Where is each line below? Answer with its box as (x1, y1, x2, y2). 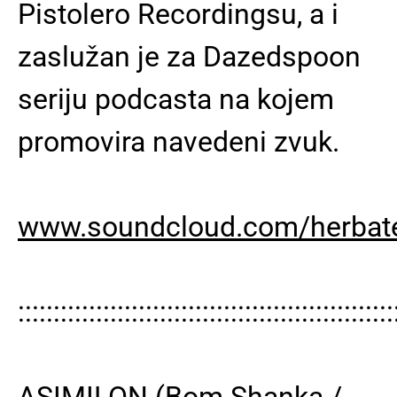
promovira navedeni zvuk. (18, 124, 339, 159)
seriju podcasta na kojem (18, 82, 334, 116)
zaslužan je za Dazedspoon (18, 39, 361, 74)
